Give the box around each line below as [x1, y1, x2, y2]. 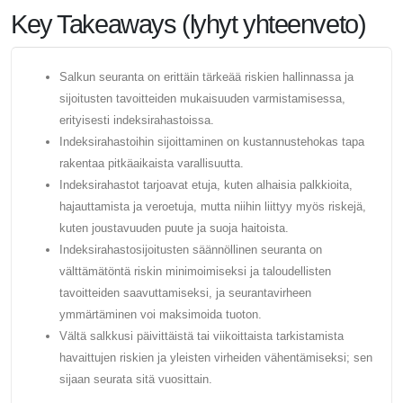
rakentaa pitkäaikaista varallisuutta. [58, 157, 244, 171]
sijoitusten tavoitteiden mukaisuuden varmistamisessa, [58, 92, 345, 106]
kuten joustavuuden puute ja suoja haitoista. [58, 221, 289, 236]
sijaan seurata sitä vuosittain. [58, 372, 212, 387]
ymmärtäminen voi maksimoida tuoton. [58, 308, 262, 322]
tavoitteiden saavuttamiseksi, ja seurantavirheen [58, 286, 311, 300]
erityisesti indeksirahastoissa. [58, 113, 214, 128]
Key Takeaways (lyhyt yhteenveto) [11, 10, 366, 40]
